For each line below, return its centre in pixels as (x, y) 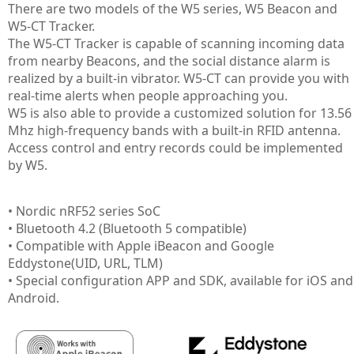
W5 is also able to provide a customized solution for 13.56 (180, 113)
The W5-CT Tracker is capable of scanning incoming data (176, 43)
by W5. (28, 165)
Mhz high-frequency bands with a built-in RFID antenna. (174, 130)
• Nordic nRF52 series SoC (84, 211)
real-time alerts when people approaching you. (148, 96)
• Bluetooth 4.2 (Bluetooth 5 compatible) (127, 228)
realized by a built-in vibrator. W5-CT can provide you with (179, 78)
